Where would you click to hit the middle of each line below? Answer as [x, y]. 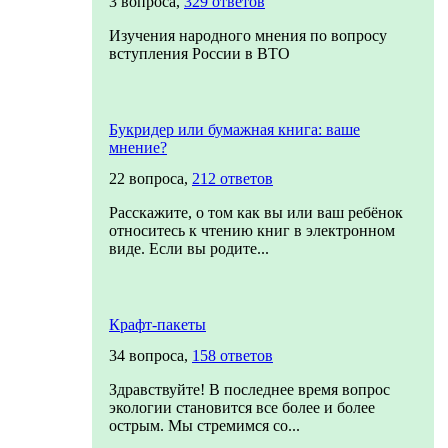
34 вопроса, [150, 355]
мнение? [138, 147]
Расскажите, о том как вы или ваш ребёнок [256, 212]
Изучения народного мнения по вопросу [248, 35]
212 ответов [232, 178]
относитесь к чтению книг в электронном [252, 230]
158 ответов [232, 355]
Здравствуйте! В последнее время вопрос [249, 389]
